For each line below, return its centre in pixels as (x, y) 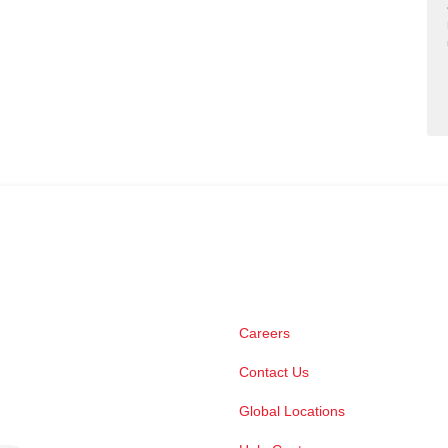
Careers (264, 333)
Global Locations (292, 411)
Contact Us (274, 372)
